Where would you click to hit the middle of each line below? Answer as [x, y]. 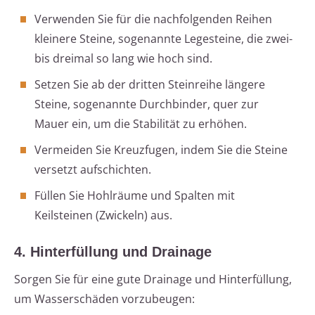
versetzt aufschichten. [93, 170]
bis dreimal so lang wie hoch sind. [123, 59]
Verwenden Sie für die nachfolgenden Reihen [153, 19]
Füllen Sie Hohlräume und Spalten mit [135, 196]
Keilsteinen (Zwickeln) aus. [103, 216]
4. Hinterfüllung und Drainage [113, 252]
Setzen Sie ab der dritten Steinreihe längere [150, 85]
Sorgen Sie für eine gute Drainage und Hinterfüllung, [153, 279]
